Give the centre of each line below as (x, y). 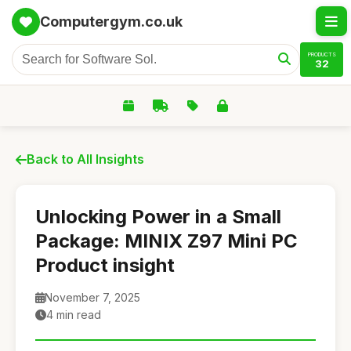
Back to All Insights (85, 159)
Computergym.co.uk (111, 22)
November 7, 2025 (92, 297)
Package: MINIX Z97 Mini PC (166, 241)
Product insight (105, 265)
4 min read (74, 315)
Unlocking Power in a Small (158, 217)
